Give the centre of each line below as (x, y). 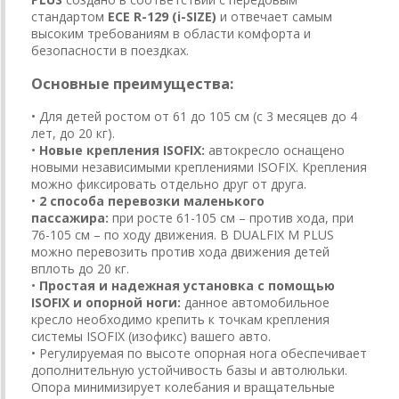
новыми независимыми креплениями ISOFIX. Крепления (199, 167)
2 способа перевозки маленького (152, 200)
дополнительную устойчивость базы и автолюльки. (189, 370)
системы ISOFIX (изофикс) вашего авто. (151, 336)
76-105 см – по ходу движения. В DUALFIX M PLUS (183, 234)
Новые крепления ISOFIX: (122, 150)
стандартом (68, 17)
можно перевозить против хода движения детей (180, 251)
